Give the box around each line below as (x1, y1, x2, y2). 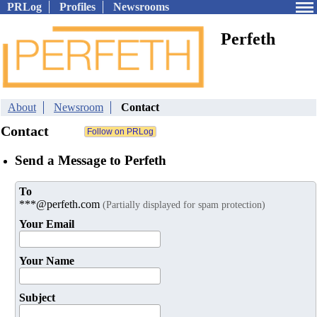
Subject (19, 292, 55, 304)
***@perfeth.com (19, 198, 103, 211)
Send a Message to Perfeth (15, 152, 166, 168)
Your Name (19, 255, 74, 267)
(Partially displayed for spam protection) (103, 199, 265, 211)
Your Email (19, 218, 74, 231)
